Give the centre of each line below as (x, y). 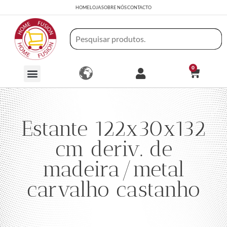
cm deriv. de (113, 149)
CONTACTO (139, 7)
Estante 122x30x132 (113, 128)
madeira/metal (113, 169)
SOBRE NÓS (114, 7)
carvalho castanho (113, 189)
